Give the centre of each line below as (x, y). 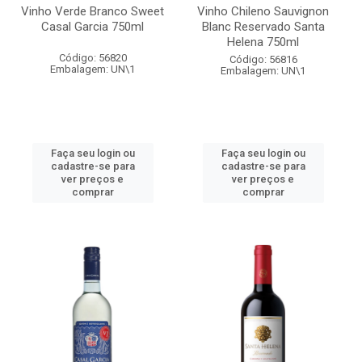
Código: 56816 (263, 59)
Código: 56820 (93, 58)
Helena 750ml (263, 42)
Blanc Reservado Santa (263, 27)
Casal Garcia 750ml (93, 27)
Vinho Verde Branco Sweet (93, 11)
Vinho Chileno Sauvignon (263, 11)
